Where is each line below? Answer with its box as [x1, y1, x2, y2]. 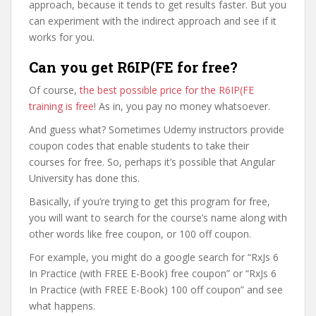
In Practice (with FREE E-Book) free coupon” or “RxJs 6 [29, 267, 276, 280]
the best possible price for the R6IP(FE [80, 83, 254, 97]
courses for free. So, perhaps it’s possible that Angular [29, 155, 275, 169]
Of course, [29, 83, 80, 97]
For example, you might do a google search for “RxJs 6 [29, 250, 279, 264]
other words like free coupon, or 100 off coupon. [29, 227, 251, 241]
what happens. [29, 299, 95, 312]
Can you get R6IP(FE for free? [29, 58, 238, 76]
